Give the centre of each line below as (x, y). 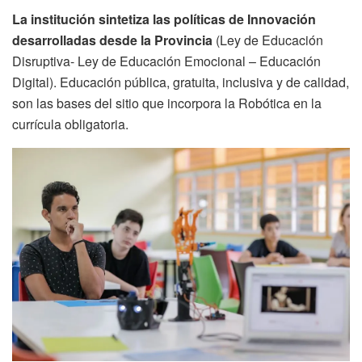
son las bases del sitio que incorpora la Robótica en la (167, 103)
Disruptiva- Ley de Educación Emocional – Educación (166, 61)
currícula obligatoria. (70, 124)
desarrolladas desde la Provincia (114, 40)
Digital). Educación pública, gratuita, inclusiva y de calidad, (181, 82)
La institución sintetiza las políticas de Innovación (164, 19)
